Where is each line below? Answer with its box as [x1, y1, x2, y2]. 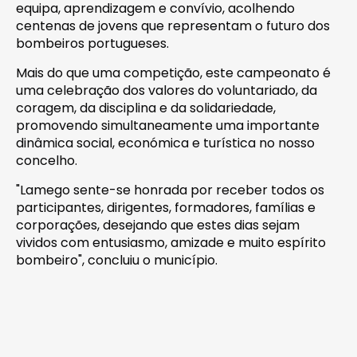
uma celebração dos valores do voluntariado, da [16, 80, 317, 100]
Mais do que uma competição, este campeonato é [16, 63, 331, 82]
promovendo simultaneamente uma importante [16, 116, 320, 135]
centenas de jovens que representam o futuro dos [16, 16, 330, 35]
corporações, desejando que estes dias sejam [16, 215, 300, 234]
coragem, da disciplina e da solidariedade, [16, 98, 276, 117]
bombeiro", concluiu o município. [16, 250, 218, 269]
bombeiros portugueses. [16, 33, 169, 53]
